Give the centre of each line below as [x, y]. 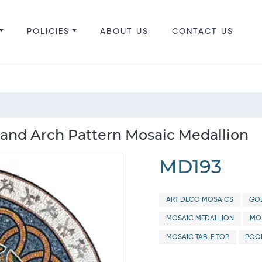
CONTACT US [202, 32]
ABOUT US [124, 32]
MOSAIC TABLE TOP [197, 237]
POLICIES [48, 32]
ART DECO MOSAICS [199, 200]
